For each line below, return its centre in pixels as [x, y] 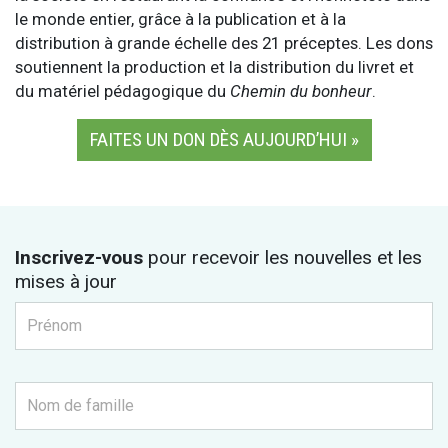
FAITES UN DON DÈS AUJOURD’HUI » [224, 139]
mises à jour [66, 281]
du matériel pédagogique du [122, 90]
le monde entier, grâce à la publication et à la [180, 18]
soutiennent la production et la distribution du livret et [214, 66]
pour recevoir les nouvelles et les [282, 257]
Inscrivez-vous [79, 257]
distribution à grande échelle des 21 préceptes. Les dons [224, 42]
